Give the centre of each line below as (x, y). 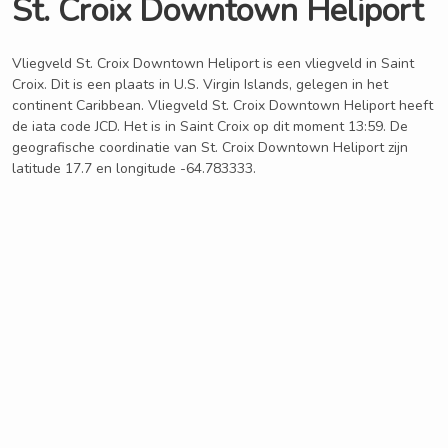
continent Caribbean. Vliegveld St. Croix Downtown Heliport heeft (222, 105)
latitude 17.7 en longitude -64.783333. (134, 168)
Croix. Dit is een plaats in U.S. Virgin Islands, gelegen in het (200, 84)
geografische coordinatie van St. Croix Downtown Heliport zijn (210, 147)
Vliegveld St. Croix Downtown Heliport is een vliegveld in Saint (213, 63)
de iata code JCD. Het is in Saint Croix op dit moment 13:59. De (210, 126)
